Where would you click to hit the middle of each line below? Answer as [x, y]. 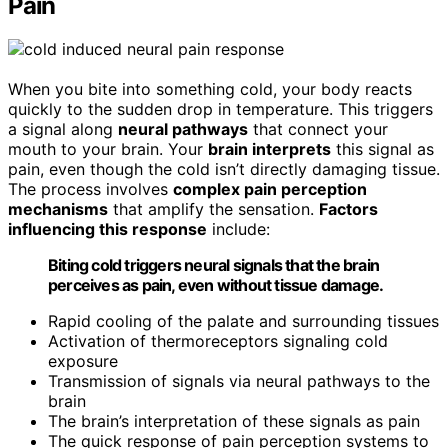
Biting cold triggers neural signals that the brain [214, 265]
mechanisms [58, 209]
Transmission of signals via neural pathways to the [239, 381]
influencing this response [107, 229]
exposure [83, 361]
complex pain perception [270, 189]
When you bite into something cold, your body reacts [210, 89]
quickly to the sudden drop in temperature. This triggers [220, 109]
